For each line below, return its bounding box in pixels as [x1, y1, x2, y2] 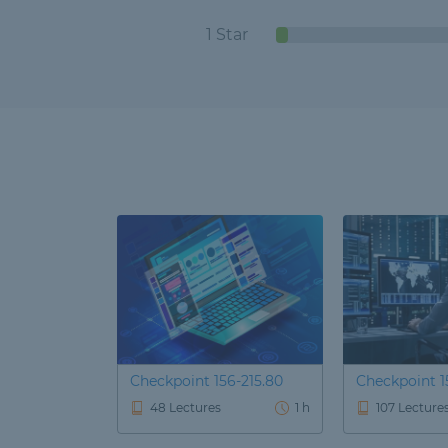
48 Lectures [150, 400, 221, 415]
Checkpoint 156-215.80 [130, 372, 283, 390]
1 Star [205, 25, 248, 44]
